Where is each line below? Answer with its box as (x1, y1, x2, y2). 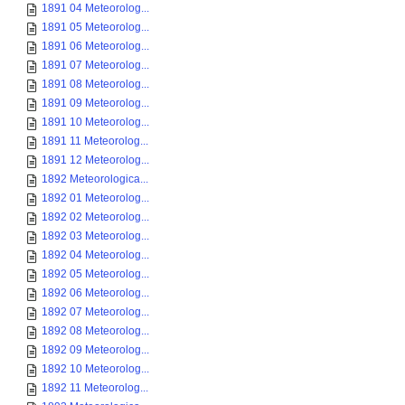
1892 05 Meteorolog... (42, 268, 149, 280)
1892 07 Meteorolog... (42, 306, 149, 318)
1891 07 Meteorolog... (42, 59, 149, 71)
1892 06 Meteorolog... (42, 287, 149, 299)
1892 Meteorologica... (42, 173, 148, 185)
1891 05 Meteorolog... (42, 21, 149, 33)
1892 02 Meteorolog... (42, 211, 149, 223)
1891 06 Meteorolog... (42, 40, 149, 52)
